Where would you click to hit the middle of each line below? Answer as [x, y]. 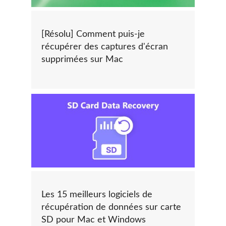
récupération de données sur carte [111, 207]
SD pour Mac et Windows [94, 220]
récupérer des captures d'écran [105, 47]
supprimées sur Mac [82, 60]
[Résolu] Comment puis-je [93, 35]
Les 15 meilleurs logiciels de [97, 194]
